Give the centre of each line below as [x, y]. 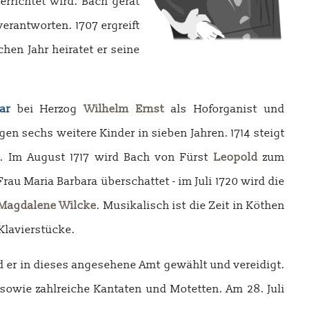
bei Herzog [47, 109]
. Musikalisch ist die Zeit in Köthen [191, 206]
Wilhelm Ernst [124, 109]
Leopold [236, 157]
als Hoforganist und [225, 109]
